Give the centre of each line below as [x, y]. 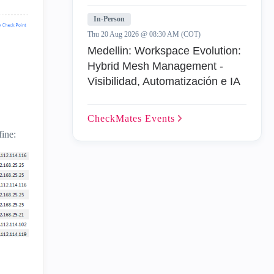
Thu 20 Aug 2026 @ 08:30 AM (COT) [144, 34]
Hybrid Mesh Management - [155, 66]
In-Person [109, 19]
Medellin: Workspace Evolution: [164, 51]
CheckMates [116, 118]
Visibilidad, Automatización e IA [164, 81]
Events [161, 118]
